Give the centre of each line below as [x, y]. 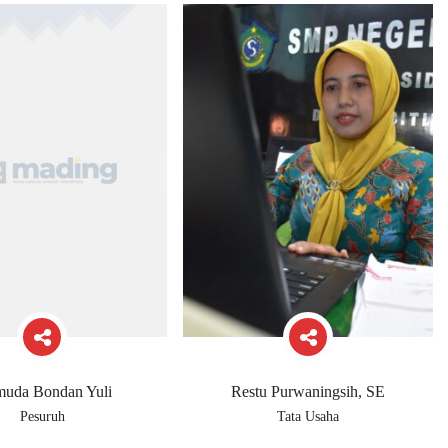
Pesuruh [42, 417]
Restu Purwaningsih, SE [308, 392]
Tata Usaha [308, 417]
